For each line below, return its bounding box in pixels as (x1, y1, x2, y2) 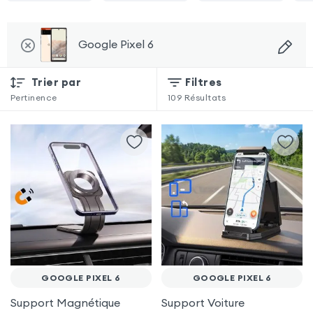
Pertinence (10, 92, 57, 103)
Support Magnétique (10, 296, 120, 310)
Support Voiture (161, 296, 245, 310)
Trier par (31, 75, 82, 89)
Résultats (184, 92, 226, 103)
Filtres (185, 75, 222, 89)
